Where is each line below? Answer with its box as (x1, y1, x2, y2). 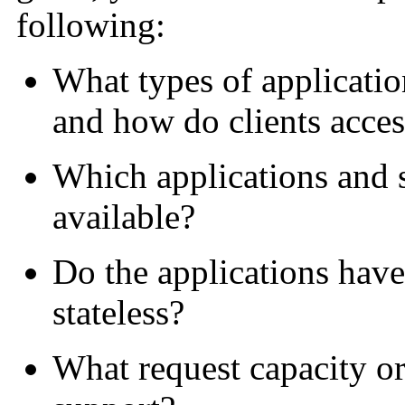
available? (52, 196, 195, 236)
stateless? (52, 292, 184, 332)
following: (16, 5, 165, 44)
